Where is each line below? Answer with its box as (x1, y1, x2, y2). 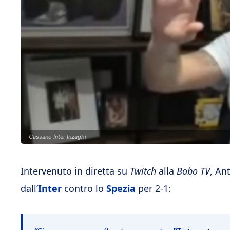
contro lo (62, 182, 106, 195)
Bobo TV (177, 165, 210, 177)
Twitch (130, 165, 159, 177)
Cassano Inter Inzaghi (29, 133, 86, 140)
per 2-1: (138, 182, 171, 195)
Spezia (106, 182, 138, 195)
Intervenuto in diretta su (21, 165, 130, 177)
